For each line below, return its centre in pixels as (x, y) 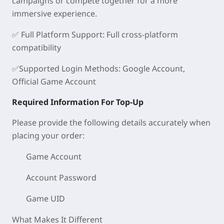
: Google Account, (152, 68)
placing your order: (48, 135)
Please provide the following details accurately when (111, 122)
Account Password (61, 177)
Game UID (45, 198)
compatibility (36, 47)
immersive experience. (54, 13)
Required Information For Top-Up (78, 102)
